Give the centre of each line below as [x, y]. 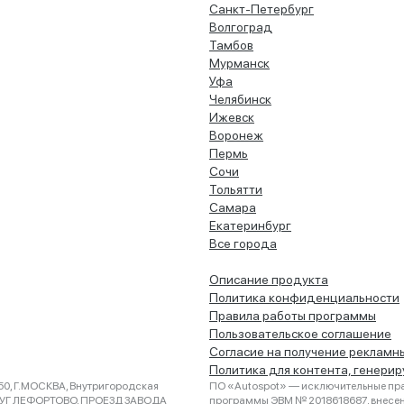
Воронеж [236, 135]
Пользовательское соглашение [300, 334]
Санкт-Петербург [262, 9]
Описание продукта [269, 280]
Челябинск [240, 99]
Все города [243, 243]
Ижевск [232, 117]
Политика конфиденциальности [304, 298]
